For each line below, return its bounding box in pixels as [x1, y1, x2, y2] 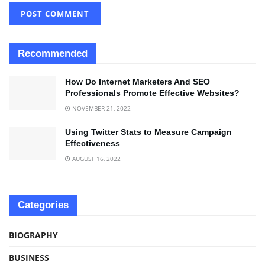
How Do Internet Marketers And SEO [65, 76, 210, 86]
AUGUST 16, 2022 [70, 154, 121, 163]
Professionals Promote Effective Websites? [65, 88, 240, 98]
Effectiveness [65, 138, 120, 148]
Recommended [18, 47, 88, 59]
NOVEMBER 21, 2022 [70, 104, 131, 112]
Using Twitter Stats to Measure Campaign [65, 127, 232, 137]
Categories [18, 199, 69, 211]
